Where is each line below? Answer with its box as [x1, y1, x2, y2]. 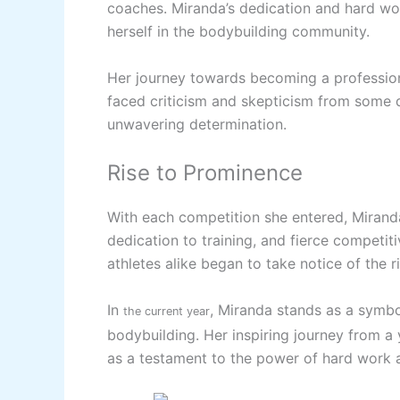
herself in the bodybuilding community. [107, 22, 370, 41]
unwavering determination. [107, 114, 287, 133]
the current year [123, 304, 210, 318]
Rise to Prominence [107, 160, 303, 187]
